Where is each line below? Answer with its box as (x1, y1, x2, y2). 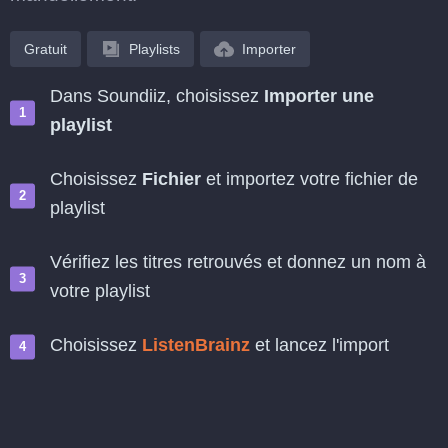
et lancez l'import (250, 335, 389, 355)
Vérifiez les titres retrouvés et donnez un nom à (50, 252, 426, 272)
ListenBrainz (142, 335, 250, 355)
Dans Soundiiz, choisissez (50, 86, 264, 106)
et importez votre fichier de (201, 169, 418, 189)
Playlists (129, 41, 180, 57)
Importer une (264, 86, 374, 106)
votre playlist (50, 281, 150, 301)
